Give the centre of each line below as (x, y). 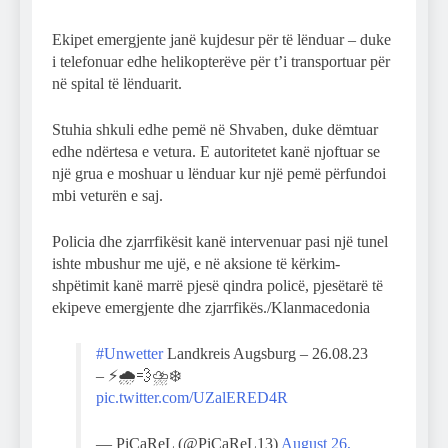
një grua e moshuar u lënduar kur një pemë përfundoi (219, 173)
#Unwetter (129, 353)
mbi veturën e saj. (107, 195)
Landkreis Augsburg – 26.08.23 (265, 353)
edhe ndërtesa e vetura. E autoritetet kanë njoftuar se (216, 151)
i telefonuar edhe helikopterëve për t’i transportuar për (221, 61)
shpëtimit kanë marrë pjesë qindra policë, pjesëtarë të (217, 285)
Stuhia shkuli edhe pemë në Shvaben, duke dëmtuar (215, 129)
